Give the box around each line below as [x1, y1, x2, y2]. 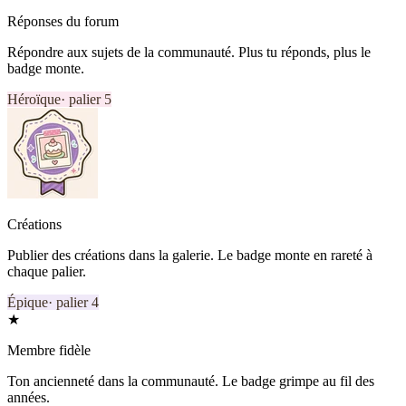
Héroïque [7, 91, 61, 107]
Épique [7, 294, 48, 310]
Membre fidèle [7, 342, 91, 358]
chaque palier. [7, 263, 86, 279]
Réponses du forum [7, 13, 119, 29]
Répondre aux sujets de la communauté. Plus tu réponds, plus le [7, 43, 371, 60]
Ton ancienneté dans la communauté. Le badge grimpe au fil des [7, 372, 374, 389]
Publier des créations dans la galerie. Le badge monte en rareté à [7, 246, 372, 263]
